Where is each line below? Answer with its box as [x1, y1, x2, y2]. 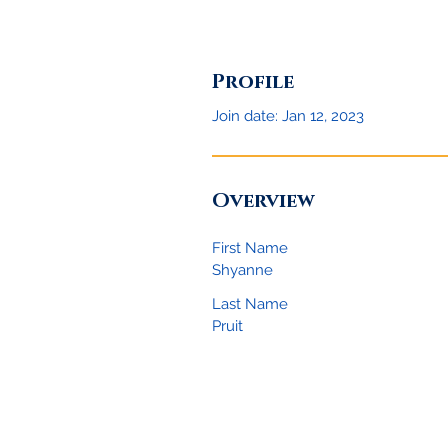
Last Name [212, 295, 288, 314]
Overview [212, 188, 314, 215]
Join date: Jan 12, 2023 [212, 107, 364, 126]
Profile [212, 69, 294, 96]
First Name [212, 239, 288, 258]
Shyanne [212, 261, 273, 280]
